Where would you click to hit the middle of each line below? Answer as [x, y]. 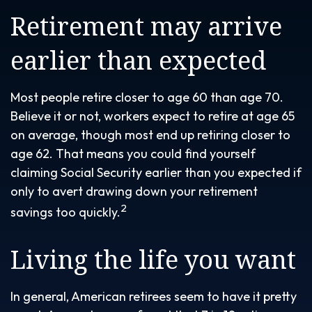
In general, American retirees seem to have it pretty [154, 296]
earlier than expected [138, 60]
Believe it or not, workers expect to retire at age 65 [153, 116]
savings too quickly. [65, 212]
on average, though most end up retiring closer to [150, 135]
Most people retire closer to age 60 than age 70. [147, 97]
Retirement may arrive [146, 26]
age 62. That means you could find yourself [133, 154]
